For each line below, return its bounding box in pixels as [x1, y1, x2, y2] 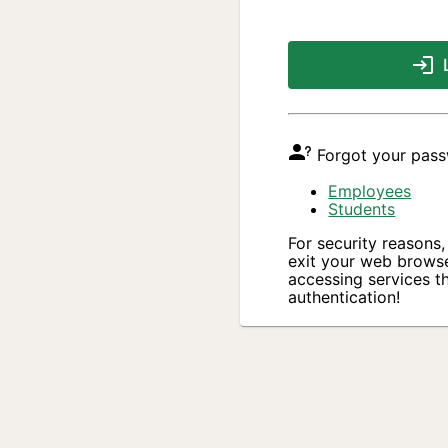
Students [328, 199, 396, 220]
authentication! [288, 287, 401, 308]
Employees [328, 181, 412, 202]
